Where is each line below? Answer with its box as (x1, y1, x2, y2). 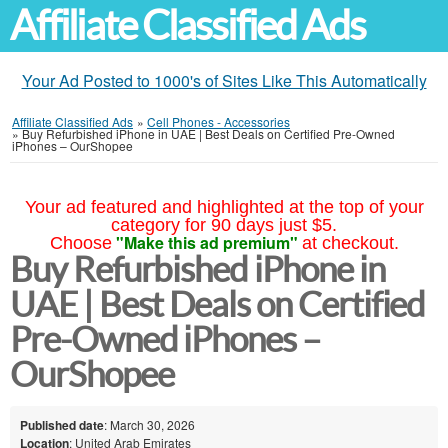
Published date (20, 415, 104, 434)
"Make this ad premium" (115, 231, 298, 254)
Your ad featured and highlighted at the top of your (24, 197, 424, 217)
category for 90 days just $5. (111, 215, 337, 235)
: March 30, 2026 (104, 415, 195, 433)
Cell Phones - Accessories (147, 113, 290, 130)
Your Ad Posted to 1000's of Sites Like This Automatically (21, 69, 427, 92)
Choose (49, 233, 112, 253)
